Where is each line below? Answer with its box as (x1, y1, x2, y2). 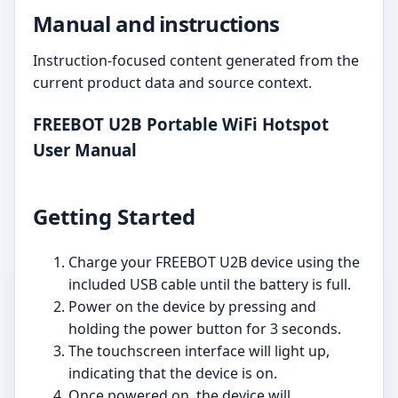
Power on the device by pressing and (68, 296, 316, 316)
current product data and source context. (33, 73, 312, 92)
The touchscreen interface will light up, (68, 340, 330, 361)
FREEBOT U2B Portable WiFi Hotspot (33, 112, 329, 135)
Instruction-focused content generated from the (33, 51, 359, 70)
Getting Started (33, 201, 195, 231)
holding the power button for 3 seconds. (68, 318, 341, 338)
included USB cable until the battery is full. (68, 274, 351, 294)
